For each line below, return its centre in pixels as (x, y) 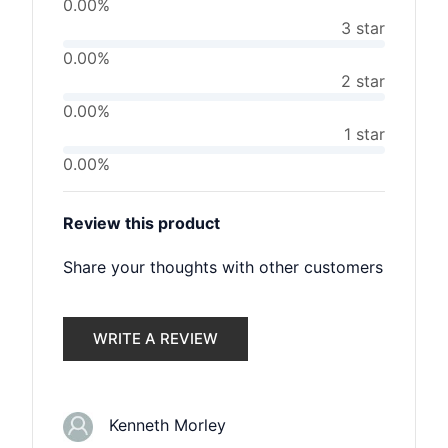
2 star (363, 81)
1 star (364, 134)
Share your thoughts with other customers (223, 267)
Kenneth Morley (159, 425)
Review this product (141, 223)
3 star (363, 28)
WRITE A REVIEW (155, 338)
